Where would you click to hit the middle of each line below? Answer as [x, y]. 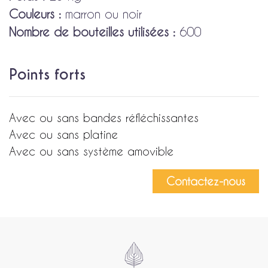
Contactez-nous [206, 181]
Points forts [47, 74]
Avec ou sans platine [63, 134]
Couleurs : [35, 14]
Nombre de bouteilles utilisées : [92, 32]
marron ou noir [101, 14]
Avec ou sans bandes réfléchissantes [104, 117]
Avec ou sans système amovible [91, 151]
